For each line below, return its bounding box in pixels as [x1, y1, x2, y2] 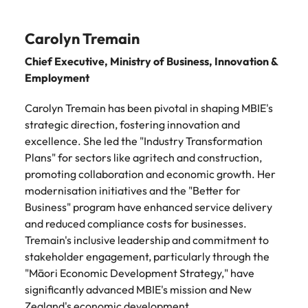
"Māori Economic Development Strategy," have [25, 266, 254, 280]
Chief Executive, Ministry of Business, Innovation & [25, 54, 278, 68]
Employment [25, 71, 89, 85]
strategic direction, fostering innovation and [25, 118, 240, 131]
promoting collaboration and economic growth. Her [25, 167, 276, 181]
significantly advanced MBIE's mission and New [25, 283, 252, 296]
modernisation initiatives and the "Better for [25, 184, 241, 197]
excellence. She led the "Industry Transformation [25, 134, 263, 148]
